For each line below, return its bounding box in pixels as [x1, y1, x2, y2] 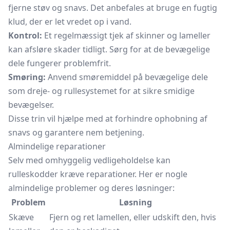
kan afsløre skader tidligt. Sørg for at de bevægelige [8, 44, 210, 55]
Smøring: [8, 71, 46, 83]
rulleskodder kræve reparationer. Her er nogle [8, 168, 187, 180]
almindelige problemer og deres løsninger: [8, 182, 175, 194]
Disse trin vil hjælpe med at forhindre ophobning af [8, 113, 207, 124]
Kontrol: [8, 30, 42, 41]
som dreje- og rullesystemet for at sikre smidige [8, 85, 195, 97]
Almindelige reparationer [8, 141, 106, 152]
